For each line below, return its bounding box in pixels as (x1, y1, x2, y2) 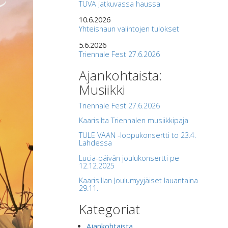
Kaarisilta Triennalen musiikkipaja (78, 115, 188, 125)
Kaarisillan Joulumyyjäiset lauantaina (78, 176, 198, 186)
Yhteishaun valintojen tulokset (78, 24, 179, 34)
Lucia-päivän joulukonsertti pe (78, 153, 179, 163)
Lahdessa (78, 138, 112, 148)
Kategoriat (78, 200, 140, 219)
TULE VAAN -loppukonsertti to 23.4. (78, 130, 196, 140)
